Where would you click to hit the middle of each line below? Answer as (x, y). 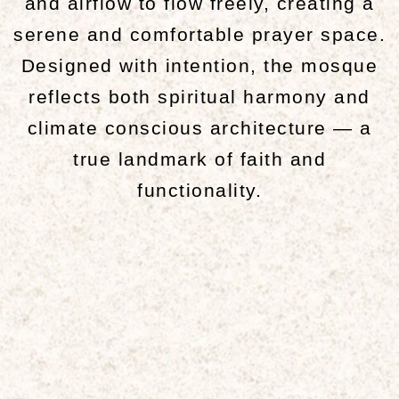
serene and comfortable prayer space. (199, 35)
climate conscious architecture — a (199, 128)
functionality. (199, 191)
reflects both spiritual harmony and (199, 97)
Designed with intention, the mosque (199, 66)
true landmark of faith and (199, 159)
